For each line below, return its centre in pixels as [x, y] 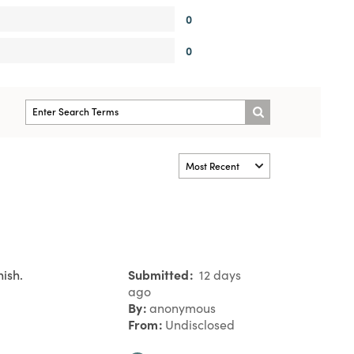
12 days [218, 274]
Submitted [160, 274]
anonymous [183, 307]
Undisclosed [200, 324]
